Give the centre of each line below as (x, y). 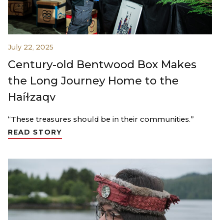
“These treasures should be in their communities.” (101, 120)
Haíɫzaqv (32, 97)
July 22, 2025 (31, 47)
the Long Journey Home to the (93, 81)
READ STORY (35, 132)
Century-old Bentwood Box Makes (102, 65)
